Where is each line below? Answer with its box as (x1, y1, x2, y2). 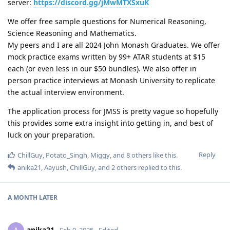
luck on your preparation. (8, 129, 95, 140)
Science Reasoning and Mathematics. (8, 28, 137, 38)
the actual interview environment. (8, 87, 124, 97)
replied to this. (137, 162, 182, 172)
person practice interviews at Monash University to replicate (8, 75, 215, 85)
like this (151, 150, 176, 160)
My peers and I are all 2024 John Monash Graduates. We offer (8, 40, 220, 50)
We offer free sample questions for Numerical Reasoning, (8, 16, 206, 26)
